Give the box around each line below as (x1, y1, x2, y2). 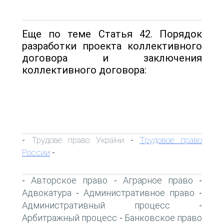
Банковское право (124, 212, 202, 223)
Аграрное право (122, 174, 193, 185)
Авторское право (31, 174, 108, 185)
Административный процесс (22, 199, 170, 210)
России (22, 147, 50, 157)
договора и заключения (22, 51, 202, 64)
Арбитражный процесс (22, 212, 117, 223)
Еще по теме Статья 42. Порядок (22, 27, 202, 40)
